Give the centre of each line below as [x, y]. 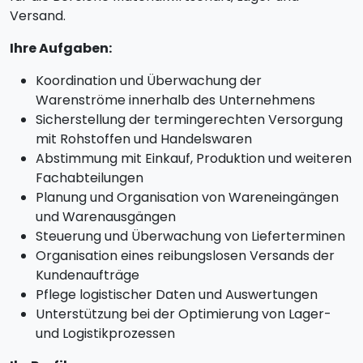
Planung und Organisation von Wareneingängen [187, 197]
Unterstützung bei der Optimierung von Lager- [184, 314]
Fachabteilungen [90, 178]
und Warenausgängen [106, 217]
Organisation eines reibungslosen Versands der [185, 256]
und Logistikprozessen [105, 333]
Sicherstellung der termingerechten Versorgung [189, 120]
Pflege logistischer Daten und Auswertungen [177, 295]
